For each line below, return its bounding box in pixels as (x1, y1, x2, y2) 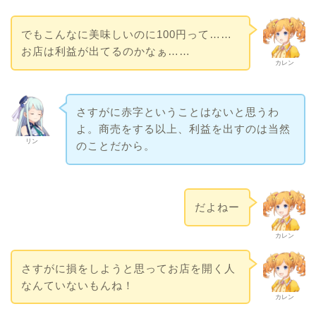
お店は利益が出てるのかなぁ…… (20, 44, 190, 57)
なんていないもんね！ (20, 279, 134, 291)
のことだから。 (75, 140, 155, 152)
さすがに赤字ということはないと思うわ (75, 106, 279, 119)
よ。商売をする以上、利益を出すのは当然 (75, 123, 291, 135)
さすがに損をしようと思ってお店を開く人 (20, 262, 236, 274)
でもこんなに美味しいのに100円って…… (20, 28, 232, 40)
